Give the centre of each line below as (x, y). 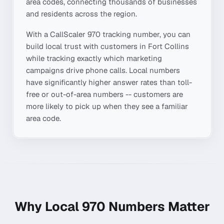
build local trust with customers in (87, 46)
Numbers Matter (157, 206)
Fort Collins (168, 46)
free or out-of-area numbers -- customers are (104, 94)
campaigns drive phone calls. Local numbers (103, 70)
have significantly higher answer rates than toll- (109, 82)
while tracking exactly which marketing (94, 58)
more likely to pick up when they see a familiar (107, 106)
